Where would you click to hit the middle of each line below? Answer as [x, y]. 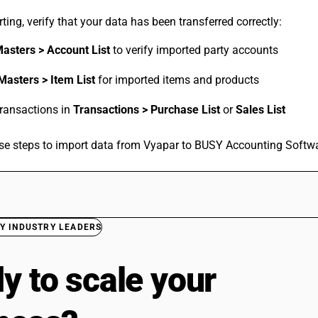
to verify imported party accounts [194, 50]
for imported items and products [177, 80]
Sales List [261, 110]
